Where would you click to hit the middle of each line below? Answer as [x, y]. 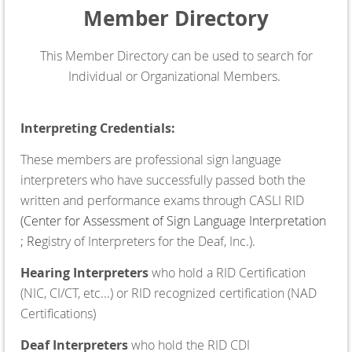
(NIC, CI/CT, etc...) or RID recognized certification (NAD [169, 293]
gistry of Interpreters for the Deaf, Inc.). [148, 241]
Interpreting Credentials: [98, 128]
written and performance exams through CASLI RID [162, 200]
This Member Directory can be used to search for [176, 55]
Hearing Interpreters [84, 272]
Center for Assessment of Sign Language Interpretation [175, 220]
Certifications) [58, 313]
